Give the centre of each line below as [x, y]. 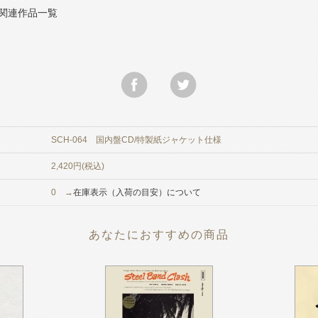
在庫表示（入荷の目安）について [137, 192]
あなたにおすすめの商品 [159, 236]
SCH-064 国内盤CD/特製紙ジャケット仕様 [136, 140]
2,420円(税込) [78, 166]
